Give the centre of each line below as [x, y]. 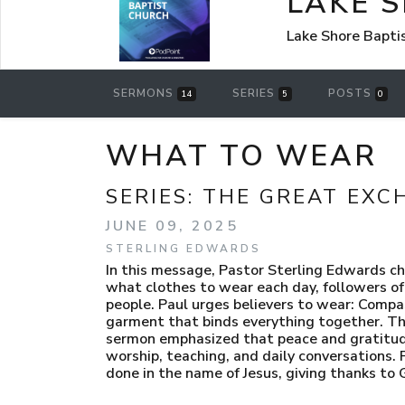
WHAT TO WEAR [241, 155]
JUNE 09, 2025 [172, 226]
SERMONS [145, 94]
